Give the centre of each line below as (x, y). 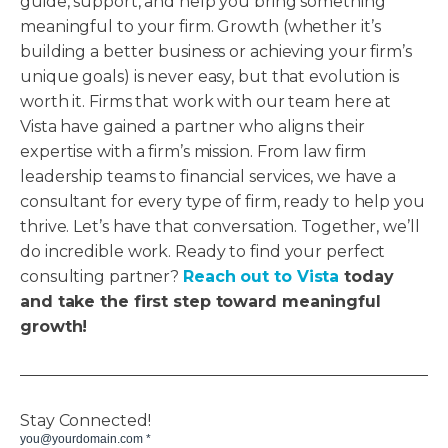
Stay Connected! (85, 421)
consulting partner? (101, 277)
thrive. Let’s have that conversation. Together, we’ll (220, 227)
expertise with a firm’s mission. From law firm (193, 152)
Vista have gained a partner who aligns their (192, 127)
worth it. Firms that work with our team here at (206, 102)
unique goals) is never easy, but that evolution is (209, 77)
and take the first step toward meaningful (200, 302)
